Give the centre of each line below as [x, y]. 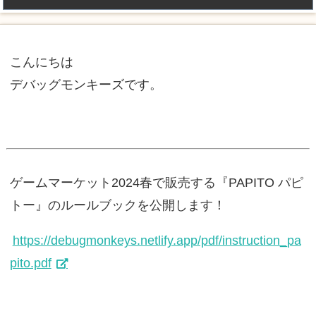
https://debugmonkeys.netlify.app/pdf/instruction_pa [157, 241]
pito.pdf [30, 263]
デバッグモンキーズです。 [86, 85]
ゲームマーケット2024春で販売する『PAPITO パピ [156, 183]
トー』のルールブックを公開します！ [117, 205]
